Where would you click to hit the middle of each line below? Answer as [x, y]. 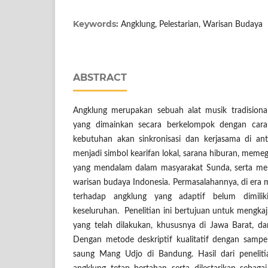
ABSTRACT [100, 77]
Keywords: [97, 24]
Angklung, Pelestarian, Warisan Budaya [192, 24]
